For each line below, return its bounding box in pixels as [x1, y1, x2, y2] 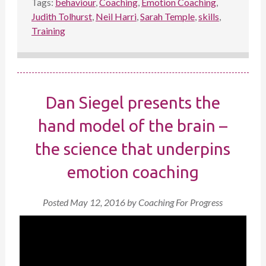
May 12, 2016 [70, 196, 126, 208]
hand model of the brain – [38, 116, 228, 135]
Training [31, 24, 65, 36]
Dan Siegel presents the [45, 93, 220, 112]
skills [198, 10, 219, 22]
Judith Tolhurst [31, 10, 92, 22]
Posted [43, 196, 71, 208]
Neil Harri [95, 10, 137, 22]
